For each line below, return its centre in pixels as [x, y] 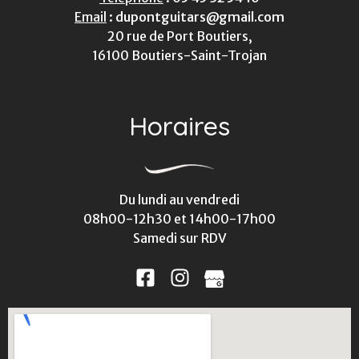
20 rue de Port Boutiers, [179, 36]
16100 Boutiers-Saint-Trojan [179, 56]
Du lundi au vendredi [179, 200]
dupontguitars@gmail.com [200, 17]
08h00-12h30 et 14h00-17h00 [179, 219]
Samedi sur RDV [179, 238]
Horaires [179, 126]
